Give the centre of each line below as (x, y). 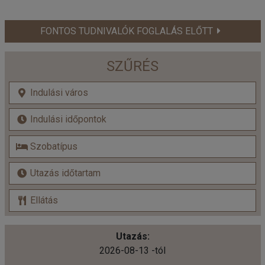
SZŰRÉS (132, 66)
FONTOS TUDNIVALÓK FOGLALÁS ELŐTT (127, 31)
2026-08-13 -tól (132, 250)
